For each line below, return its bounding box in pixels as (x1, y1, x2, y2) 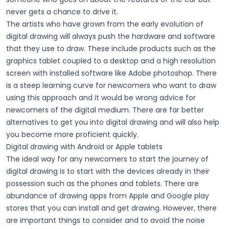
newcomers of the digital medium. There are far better (6, 104, 204, 115)
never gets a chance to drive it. (6, 6, 118, 17)
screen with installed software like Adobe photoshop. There (6, 67, 217, 78)
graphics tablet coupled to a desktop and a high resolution (6, 55, 216, 66)
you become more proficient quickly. (6, 129, 139, 140)
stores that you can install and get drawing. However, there (6, 202, 217, 213)
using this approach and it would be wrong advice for (6, 92, 196, 103)
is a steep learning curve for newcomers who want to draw (6, 80, 216, 90)
